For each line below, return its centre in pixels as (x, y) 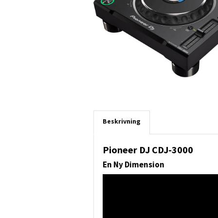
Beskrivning (122, 121)
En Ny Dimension (134, 164)
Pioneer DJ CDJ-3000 (148, 149)
